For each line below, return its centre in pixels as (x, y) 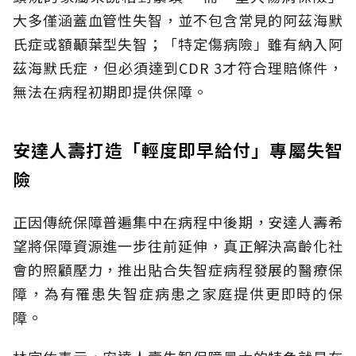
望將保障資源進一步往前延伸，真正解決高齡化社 (178, 246)
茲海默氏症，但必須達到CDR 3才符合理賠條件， (178, 68)
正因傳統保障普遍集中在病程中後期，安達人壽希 (178, 222)
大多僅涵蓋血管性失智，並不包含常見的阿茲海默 (178, 20)
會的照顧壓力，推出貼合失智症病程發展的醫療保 (178, 270)
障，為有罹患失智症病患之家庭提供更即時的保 (178, 294)
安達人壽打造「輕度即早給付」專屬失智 (178, 150)
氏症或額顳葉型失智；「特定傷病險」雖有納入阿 (178, 44)
